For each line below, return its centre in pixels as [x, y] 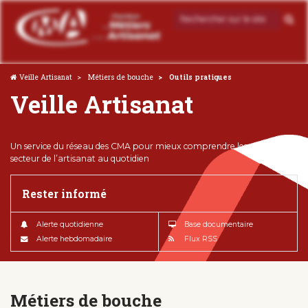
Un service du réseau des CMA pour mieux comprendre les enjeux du [150, 146]
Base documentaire [219, 224]
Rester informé [64, 193]
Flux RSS [201, 239]
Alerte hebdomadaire [74, 239]
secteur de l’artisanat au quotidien [80, 158]
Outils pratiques [199, 77]
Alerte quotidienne [70, 224]
